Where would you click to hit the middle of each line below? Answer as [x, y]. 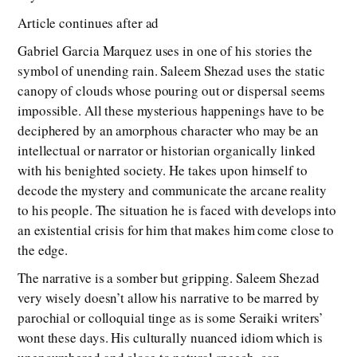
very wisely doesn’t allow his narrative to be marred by [169, 298]
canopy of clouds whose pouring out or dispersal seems [171, 91]
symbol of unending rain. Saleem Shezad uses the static [171, 71]
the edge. [43, 250]
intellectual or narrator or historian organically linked [167, 151]
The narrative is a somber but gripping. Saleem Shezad [169, 278]
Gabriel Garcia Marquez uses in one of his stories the [165, 51]
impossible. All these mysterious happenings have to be [171, 111]
